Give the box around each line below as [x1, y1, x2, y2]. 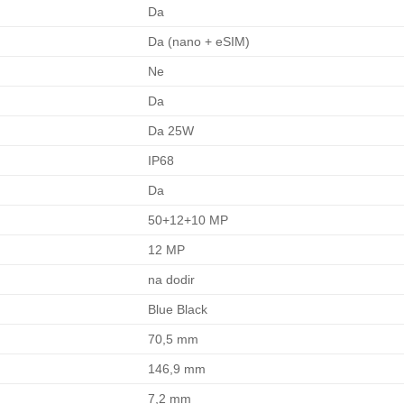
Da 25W [148, 124, 195, 139]
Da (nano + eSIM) [148, 34, 251, 50]
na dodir [148, 272, 196, 288]
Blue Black [148, 302, 208, 317]
